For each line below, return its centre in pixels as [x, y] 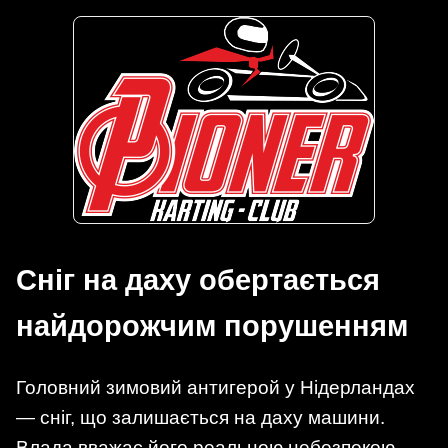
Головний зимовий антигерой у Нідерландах [215, 387]
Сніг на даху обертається [198, 280]
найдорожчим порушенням [212, 326]
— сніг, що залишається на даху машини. [200, 417]
